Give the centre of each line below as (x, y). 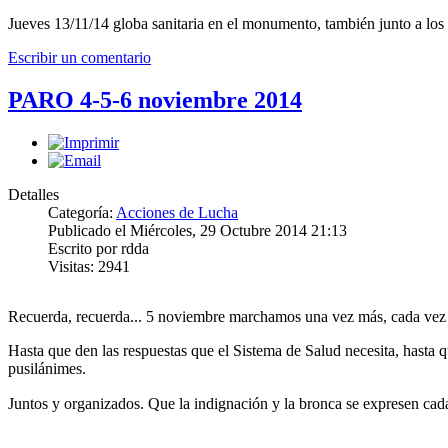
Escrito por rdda (98, 248)
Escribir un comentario (79, 57)
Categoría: (82, 212)
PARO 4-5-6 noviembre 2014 (155, 99)
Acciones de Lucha (177, 212)
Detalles (33, 194)
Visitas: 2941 (89, 266)
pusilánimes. (47, 368)
